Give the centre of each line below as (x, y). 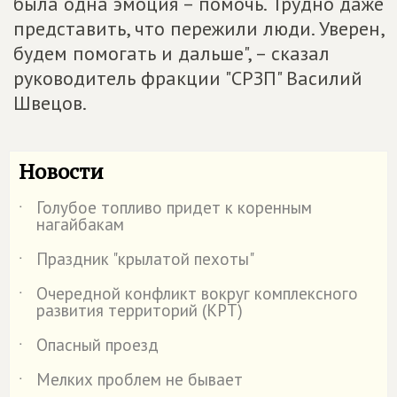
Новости (61, 171)
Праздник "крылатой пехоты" (145, 259)
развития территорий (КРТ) (140, 310)
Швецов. (50, 103)
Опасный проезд (97, 345)
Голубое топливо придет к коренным (174, 207)
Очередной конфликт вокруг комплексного (197, 293)
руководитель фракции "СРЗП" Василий (188, 78)
